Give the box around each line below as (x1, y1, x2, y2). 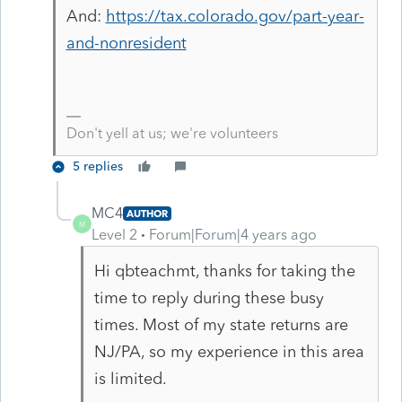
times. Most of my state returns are (93, 314, 348, 335)
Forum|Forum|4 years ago (149, 225, 317, 243)
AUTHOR (127, 206, 168, 220)
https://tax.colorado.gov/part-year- (105, 5, 364, 26)
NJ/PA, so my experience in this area (93, 341, 364, 362)
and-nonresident (66, 32, 187, 53)
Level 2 (92, 225, 137, 243)
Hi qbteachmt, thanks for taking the (93, 260, 355, 281)
